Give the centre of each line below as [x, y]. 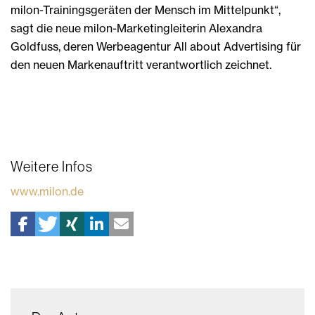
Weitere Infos [52, 166]
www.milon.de [47, 191]
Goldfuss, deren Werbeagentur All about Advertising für [156, 46]
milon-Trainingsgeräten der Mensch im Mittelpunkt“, [146, 9]
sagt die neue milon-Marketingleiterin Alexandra [136, 28]
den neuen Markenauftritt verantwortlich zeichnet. [141, 64]
